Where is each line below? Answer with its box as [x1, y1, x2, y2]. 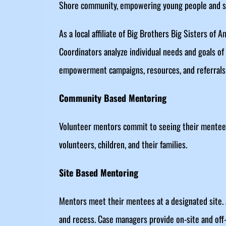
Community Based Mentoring [59, 91, 166, 104]
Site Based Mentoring [59, 166, 138, 179]
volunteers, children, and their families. [59, 138, 187, 151]
